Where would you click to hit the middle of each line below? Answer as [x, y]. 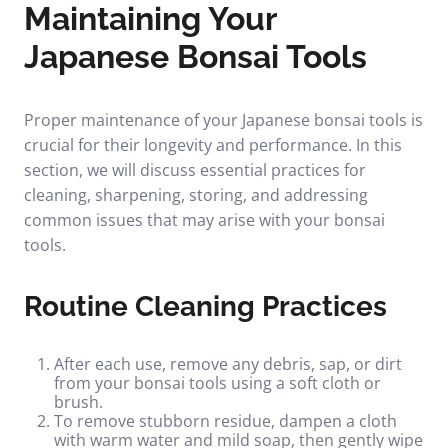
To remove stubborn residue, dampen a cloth [225, 421]
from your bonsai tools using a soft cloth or [217, 383]
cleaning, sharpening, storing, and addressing [196, 195]
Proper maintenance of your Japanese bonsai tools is [223, 120]
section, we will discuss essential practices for [195, 170]
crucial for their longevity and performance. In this [213, 145]
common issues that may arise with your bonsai [204, 220]
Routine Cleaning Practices [205, 306]
